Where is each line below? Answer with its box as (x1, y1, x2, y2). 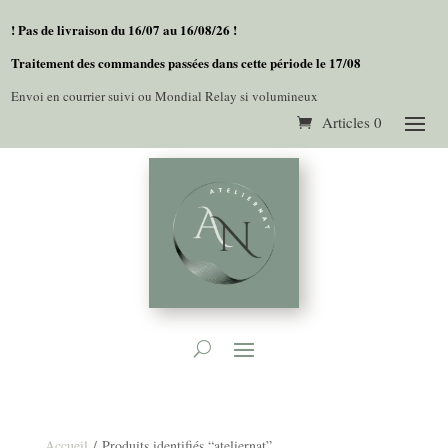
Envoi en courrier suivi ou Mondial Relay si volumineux (11, 87, 319, 105)
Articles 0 (321, 112, 382, 132)
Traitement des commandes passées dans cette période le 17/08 (11, 53, 366, 72)
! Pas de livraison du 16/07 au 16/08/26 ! (11, 20, 242, 39)
